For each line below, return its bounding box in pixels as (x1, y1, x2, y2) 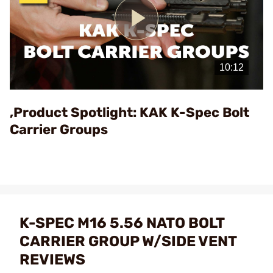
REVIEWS (19, 250, 85, 268)
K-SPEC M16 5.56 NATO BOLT (19, 214, 224, 232)
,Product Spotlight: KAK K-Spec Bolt (10, 104, 249, 121)
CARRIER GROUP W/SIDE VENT (19, 232, 236, 250)
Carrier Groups (10, 121, 108, 138)
